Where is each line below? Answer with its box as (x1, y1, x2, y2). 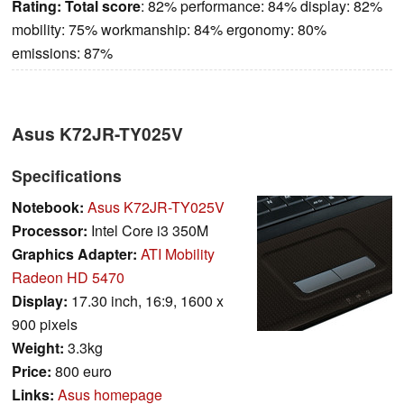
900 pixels (12, 313, 78, 335)
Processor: (12, 219, 87, 241)
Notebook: (12, 196, 84, 217)
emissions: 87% (12, 41, 113, 63)
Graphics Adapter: (12, 243, 137, 264)
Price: (12, 360, 51, 381)
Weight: (12, 336, 64, 358)
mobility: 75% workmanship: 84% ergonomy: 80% (12, 18, 326, 40)
